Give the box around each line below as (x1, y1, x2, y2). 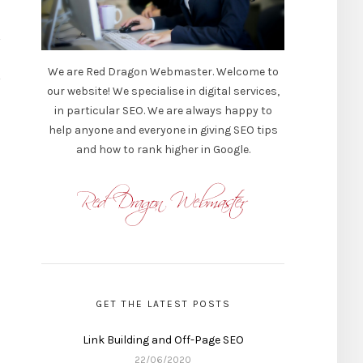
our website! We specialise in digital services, (46, 83, 280, 98)
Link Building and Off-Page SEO (82, 332, 244, 347)
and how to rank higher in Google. (75, 142, 250, 156)
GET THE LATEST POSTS (95, 297, 231, 310)
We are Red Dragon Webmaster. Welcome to (47, 64, 279, 79)
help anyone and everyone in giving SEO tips (48, 122, 278, 137)
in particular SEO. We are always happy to (53, 103, 272, 117)
